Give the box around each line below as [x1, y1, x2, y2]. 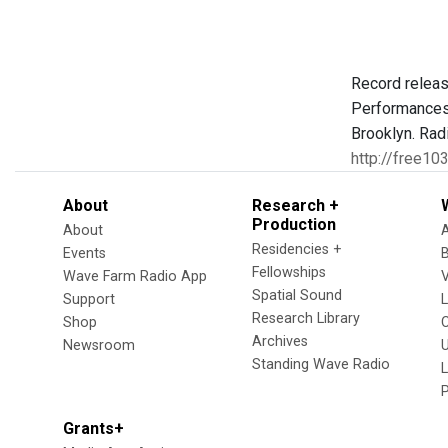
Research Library [252, 310, 360, 327]
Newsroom [63, 337, 135, 354]
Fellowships [252, 264, 326, 281]
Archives [252, 333, 308, 350]
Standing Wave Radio [252, 356, 390, 373]
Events [63, 245, 106, 262]
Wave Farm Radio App [63, 268, 207, 285]
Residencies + [252, 241, 342, 258]
